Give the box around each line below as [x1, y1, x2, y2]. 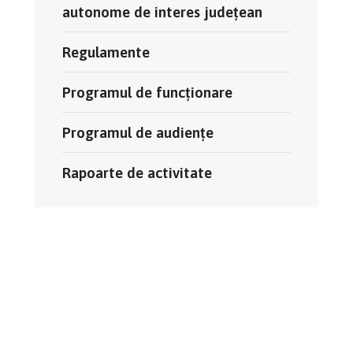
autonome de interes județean [62, 3, 262, 21]
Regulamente [62, 43, 150, 61]
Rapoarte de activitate [62, 164, 212, 182]
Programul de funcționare [62, 84, 232, 102]
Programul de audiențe [62, 124, 214, 142]
